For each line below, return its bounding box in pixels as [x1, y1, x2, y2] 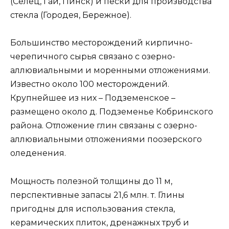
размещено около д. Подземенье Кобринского [10, 107, 213, 117]
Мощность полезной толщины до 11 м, [10, 176, 172, 186]
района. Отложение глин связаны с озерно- [10, 121, 197, 131]
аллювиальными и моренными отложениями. [10, 65, 210, 76]
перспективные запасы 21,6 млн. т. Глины [10, 190, 185, 200]
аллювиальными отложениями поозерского [10, 134, 202, 145]
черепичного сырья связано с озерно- [10, 52, 175, 62]
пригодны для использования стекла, [10, 203, 175, 214]
